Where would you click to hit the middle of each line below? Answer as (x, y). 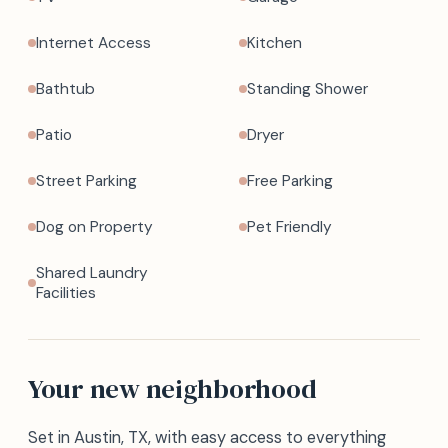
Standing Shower (307, 89)
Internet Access (93, 43)
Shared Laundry (92, 273)
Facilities (66, 293)
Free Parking (290, 181)
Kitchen (274, 43)
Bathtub (65, 89)
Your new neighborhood (172, 388)
